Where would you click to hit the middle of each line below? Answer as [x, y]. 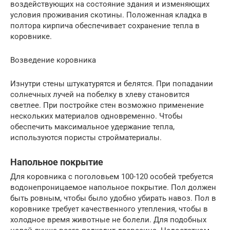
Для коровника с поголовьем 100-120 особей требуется [112, 177]
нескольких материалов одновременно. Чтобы [97, 116]
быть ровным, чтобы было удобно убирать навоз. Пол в [113, 198]
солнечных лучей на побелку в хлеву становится [100, 95]
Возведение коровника [53, 60]
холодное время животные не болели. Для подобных [108, 220]
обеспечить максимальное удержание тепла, [92, 127]
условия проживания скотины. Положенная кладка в [109, 15]
